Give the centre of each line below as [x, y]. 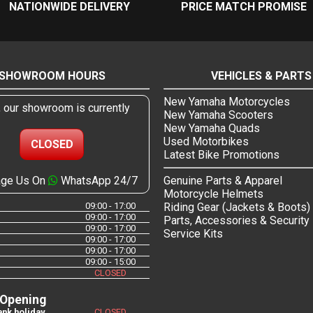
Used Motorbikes [206, 142]
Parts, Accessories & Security [236, 221]
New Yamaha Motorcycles [227, 102]
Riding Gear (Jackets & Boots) [237, 208]
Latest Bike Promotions [221, 155]
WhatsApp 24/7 [97, 181]
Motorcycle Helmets [213, 194]
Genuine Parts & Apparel [223, 181]
